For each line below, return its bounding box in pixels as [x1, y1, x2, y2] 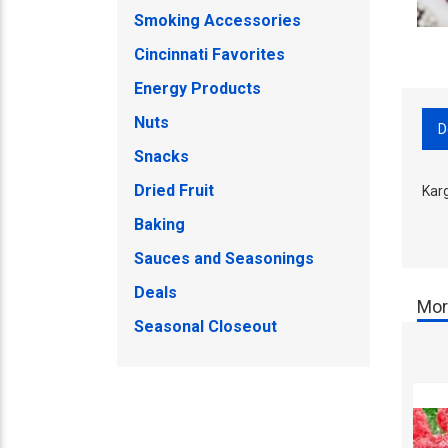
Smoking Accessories [134, 11, 301, 30]
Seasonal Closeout [134, 317, 277, 336]
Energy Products [134, 79, 261, 98]
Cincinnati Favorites [134, 45, 285, 64]
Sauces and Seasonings [134, 249, 314, 268]
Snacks [134, 147, 189, 166]
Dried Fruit [134, 181, 214, 200]
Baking [134, 215, 185, 234]
